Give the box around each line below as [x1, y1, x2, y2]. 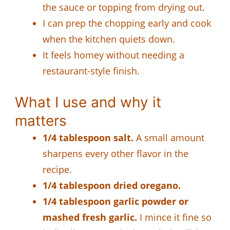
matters [15, 111, 67, 129]
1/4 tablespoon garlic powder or [43, 195, 188, 207]
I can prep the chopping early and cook [43, 16, 211, 29]
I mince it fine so [137, 210, 212, 223]
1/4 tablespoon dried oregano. [43, 179, 181, 191]
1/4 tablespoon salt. [43, 131, 133, 144]
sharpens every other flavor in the [43, 147, 188, 160]
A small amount [133, 131, 204, 144]
